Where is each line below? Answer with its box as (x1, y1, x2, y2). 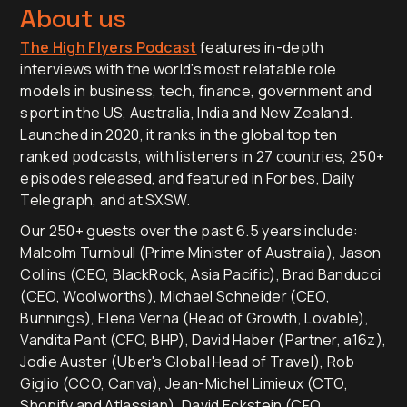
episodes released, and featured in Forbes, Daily (20, 167, 355, 188)
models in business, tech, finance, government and (20, 80, 372, 101)
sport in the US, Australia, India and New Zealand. (20, 102, 353, 123)
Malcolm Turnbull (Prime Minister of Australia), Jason (20, 242, 382, 263)
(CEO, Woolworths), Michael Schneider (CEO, (20, 285, 330, 306)
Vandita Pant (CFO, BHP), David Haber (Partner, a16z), (20, 329, 387, 350)
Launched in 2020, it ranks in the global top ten (20, 124, 338, 144)
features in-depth (196, 36, 324, 57)
